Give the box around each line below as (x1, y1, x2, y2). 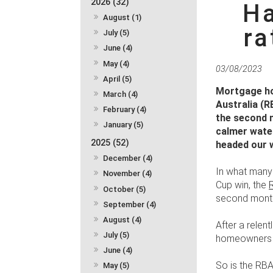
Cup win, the (216, 179, 267, 191)
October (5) (103, 184, 146, 194)
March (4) (103, 89, 138, 99)
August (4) (103, 214, 142, 224)
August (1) (103, 13, 142, 23)
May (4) (103, 58, 130, 68)
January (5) (103, 120, 144, 130)
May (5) (103, 261, 130, 271)
